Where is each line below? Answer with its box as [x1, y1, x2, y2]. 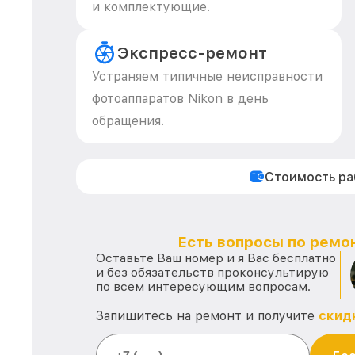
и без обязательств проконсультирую [96, 265, 329, 280]
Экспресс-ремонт [117, 44, 267, 63]
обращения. [92, 113, 164, 128]
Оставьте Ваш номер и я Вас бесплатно [96, 250, 336, 265]
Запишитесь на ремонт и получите [96, 308, 319, 323]
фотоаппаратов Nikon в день [92, 91, 269, 106]
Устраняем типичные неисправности [92, 69, 323, 84]
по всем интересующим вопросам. [96, 279, 311, 294]
